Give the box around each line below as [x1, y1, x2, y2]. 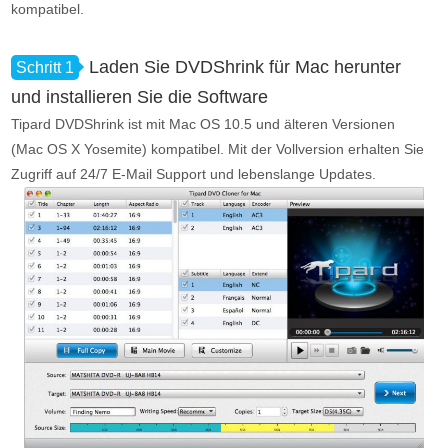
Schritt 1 [16, 59, 75, 76]
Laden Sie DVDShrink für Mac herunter [89, 57, 402, 77]
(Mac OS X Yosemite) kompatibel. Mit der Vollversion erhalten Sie [11, 141, 425, 157]
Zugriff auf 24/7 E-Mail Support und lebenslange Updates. [11, 166, 377, 182]
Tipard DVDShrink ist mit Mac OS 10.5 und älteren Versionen [11, 116, 396, 132]
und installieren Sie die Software [11, 87, 269, 107]
